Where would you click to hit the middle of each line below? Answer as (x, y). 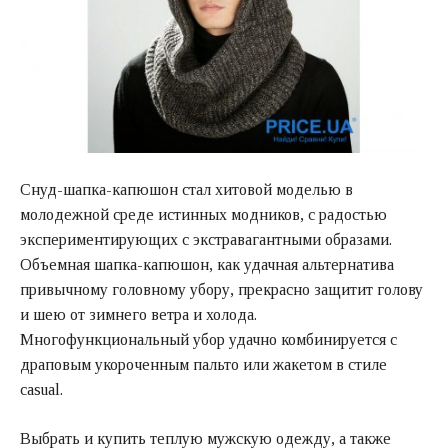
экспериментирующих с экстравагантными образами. (206, 239)
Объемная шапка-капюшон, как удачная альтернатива (207, 264)
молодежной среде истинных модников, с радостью (203, 214)
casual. (41, 389)
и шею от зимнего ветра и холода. (138, 314)
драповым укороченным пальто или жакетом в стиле (203, 364)
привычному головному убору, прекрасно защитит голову (221, 289)
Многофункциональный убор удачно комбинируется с (208, 339)
